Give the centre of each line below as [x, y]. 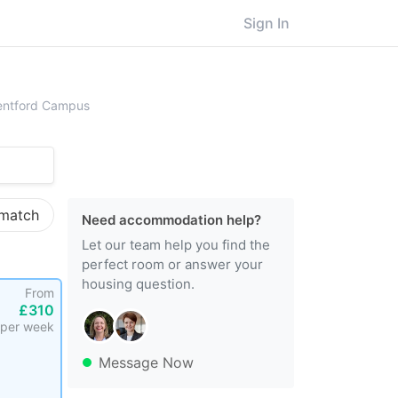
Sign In [267, 23]
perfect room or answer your [172, 264]
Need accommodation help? [171, 220]
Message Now [146, 362]
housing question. [138, 284]
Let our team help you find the [176, 245]
